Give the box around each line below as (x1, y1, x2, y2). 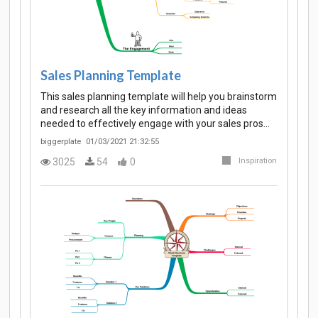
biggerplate (40, 136, 81, 146)
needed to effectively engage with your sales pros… (40, 117, 270, 129)
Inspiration (238, 156, 277, 165)
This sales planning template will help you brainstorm (40, 90, 277, 102)
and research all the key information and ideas (40, 104, 247, 116)
